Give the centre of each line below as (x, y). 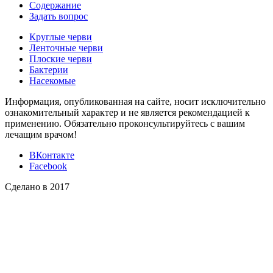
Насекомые (52, 81)
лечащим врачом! (41, 135)
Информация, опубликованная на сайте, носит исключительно (135, 102)
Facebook (48, 166)
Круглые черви (61, 37)
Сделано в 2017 (37, 187)
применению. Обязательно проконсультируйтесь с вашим (125, 124)
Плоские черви (61, 59)
